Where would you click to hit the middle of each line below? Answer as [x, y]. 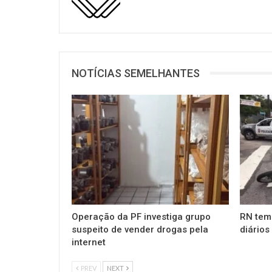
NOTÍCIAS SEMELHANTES [136, 73]
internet [89, 242]
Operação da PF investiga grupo [141, 216]
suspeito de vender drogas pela [140, 229]
